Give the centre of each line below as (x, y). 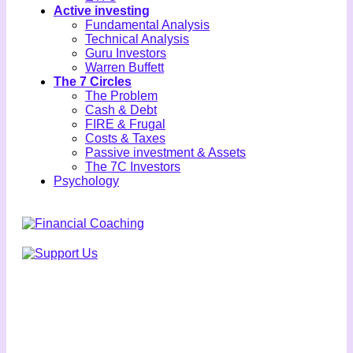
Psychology (86, 180)
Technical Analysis (137, 39)
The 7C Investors (133, 166)
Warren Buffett (124, 67)
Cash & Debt (121, 110)
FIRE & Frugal (125, 124)
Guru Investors (126, 53)
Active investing (102, 10)
